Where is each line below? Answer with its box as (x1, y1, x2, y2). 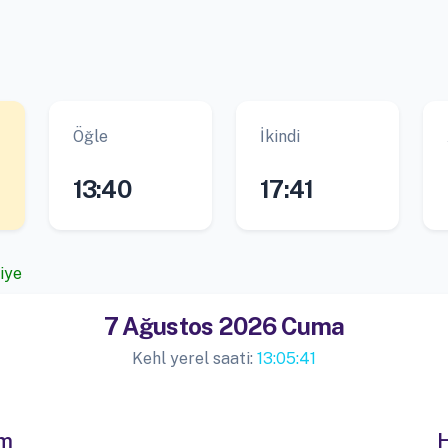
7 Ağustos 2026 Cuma (103, 312, 345, 340)
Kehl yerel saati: (132, 349, 257, 368)
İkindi (259, 127, 300, 146)
